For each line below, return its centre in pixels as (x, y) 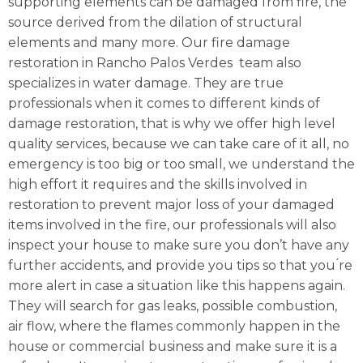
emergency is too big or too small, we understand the (181, 164)
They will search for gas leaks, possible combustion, (173, 306)
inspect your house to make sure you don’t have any (179, 246)
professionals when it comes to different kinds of (164, 104)
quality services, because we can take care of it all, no (179, 144)
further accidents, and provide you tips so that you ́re (180, 266)
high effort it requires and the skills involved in (158, 185)
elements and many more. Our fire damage (149, 43)
